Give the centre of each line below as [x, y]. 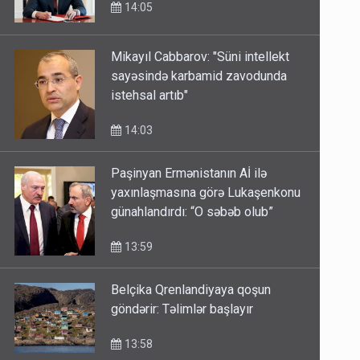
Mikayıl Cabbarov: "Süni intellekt [200, 57]
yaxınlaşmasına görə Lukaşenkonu [206, 193]
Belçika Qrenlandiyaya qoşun [191, 290]
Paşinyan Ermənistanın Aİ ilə [189, 174]
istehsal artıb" [150, 96]
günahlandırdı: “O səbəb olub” [192, 212]
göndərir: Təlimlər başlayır [182, 309]
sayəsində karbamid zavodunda [199, 76]
